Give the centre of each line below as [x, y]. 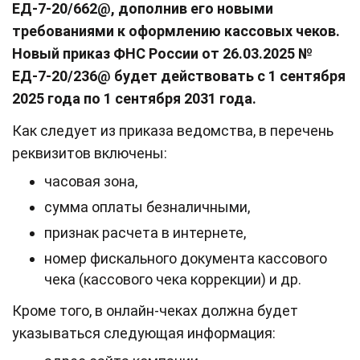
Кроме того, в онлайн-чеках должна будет [155, 310]
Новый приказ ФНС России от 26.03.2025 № [162, 53]
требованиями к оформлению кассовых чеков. [176, 31]
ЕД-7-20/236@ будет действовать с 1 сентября [179, 76]
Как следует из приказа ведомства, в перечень [173, 130]
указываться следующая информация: [144, 333]
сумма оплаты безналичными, [147, 207]
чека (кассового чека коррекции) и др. [173, 279]
